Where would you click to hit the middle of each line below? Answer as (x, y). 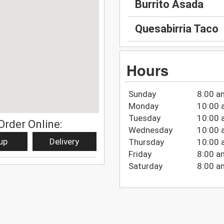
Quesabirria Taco (177, 29)
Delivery (64, 141)
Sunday (142, 94)
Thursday (146, 142)
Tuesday (144, 118)
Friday (140, 154)
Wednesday (150, 130)
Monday (143, 106)
